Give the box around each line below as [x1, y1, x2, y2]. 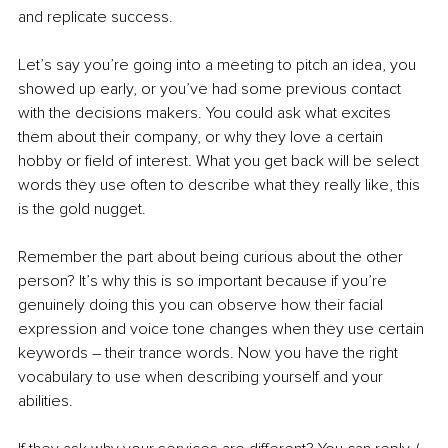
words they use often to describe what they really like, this [18, 174, 424, 195]
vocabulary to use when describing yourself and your [18, 366, 387, 387]
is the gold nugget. [18, 198, 150, 219]
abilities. [18, 390, 77, 411]
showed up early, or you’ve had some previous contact [18, 78, 405, 99]
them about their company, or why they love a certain [18, 126, 387, 147]
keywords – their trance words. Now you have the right [18, 342, 402, 363]
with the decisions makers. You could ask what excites [18, 102, 395, 123]
